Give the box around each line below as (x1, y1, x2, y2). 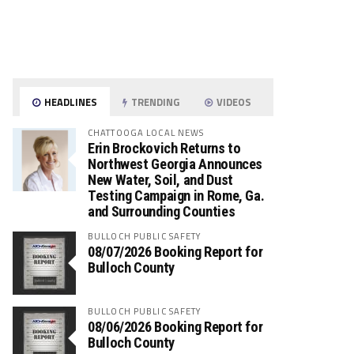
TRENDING (129, 94, 180, 110)
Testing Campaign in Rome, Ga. (88, 187, 265, 204)
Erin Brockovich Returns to (88, 140, 241, 156)
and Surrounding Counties (88, 203, 235, 220)
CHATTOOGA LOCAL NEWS (88, 126, 205, 139)
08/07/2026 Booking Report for (88, 243, 263, 260)
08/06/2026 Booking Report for (88, 318, 263, 335)
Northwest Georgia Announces (88, 156, 263, 172)
